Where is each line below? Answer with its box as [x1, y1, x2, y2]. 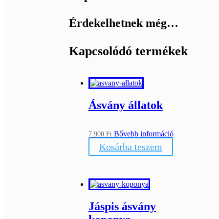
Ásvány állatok [88, 98, 163, 111]
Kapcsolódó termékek [68, 44, 188, 59]
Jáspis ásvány [88, 199, 156, 213]
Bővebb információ [113, 129, 174, 138]
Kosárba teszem [99, 141, 162, 152]
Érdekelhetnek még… [68, 17, 178, 30]
